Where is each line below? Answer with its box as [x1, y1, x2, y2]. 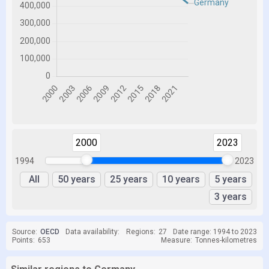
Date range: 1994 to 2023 [172, 228, 257, 236]
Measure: [161, 236, 192, 244]
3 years [214, 191, 247, 202]
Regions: [125, 228, 156, 236]
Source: [12, 228, 37, 236]
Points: [12, 236, 35, 244]
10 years [162, 174, 200, 185]
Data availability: [65, 228, 120, 236]
